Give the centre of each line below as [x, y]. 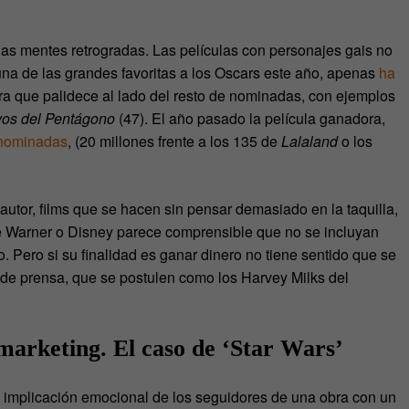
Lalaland [309, 142]
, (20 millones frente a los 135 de [174, 142]
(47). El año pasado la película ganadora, [250, 119]
